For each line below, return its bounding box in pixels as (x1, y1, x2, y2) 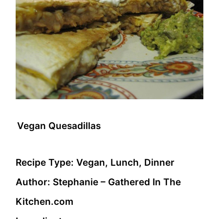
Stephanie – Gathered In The (53, 176, 181, 188)
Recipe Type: (16, 157, 76, 169)
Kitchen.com (16, 196, 73, 208)
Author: (16, 176, 53, 188)
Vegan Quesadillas (17, 120, 101, 132)
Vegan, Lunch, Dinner (76, 157, 175, 169)
